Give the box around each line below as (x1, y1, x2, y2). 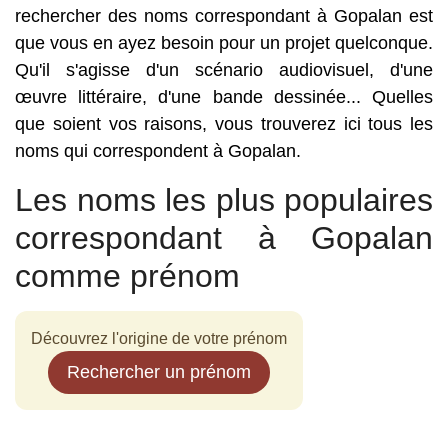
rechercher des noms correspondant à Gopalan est (15, 6, 433, 26)
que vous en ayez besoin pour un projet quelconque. (15, 33, 433, 53)
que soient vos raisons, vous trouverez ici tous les (15, 114, 433, 134)
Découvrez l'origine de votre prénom (31, 330, 287, 347)
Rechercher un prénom (67, 362, 251, 382)
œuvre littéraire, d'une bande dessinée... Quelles (15, 87, 433, 107)
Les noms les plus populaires (15, 182, 433, 218)
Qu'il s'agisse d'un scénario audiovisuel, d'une (15, 60, 433, 80)
